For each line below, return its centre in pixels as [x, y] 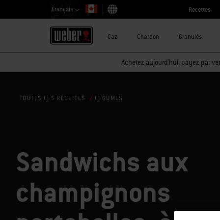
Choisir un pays [122, 14]
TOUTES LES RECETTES [53, 98]
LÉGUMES [109, 98]
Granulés [190, 37]
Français [63, 9]
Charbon [148, 37]
